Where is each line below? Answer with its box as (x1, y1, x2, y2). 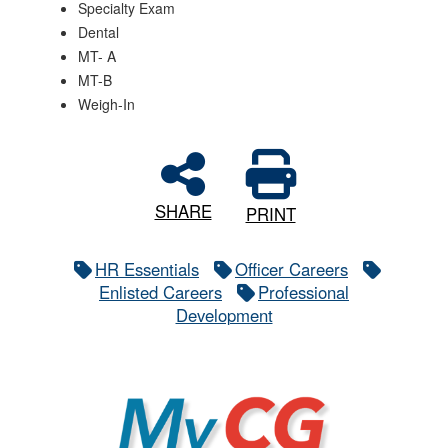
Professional (258, 280, 349, 304)
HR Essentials (95, 257, 199, 281)
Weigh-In (78, 94, 136, 114)
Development (175, 303, 273, 327)
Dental (78, 22, 120, 42)
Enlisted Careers (99, 280, 222, 304)
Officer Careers (235, 257, 348, 281)
